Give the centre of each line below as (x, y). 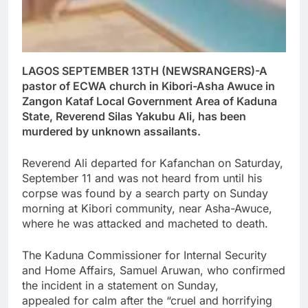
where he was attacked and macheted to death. (145, 224)
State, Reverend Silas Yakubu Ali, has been (134, 117)
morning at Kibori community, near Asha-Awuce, (147, 209)
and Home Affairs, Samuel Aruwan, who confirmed (154, 271)
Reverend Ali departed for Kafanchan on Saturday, (153, 163)
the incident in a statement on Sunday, (120, 286)
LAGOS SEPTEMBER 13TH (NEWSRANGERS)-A (145, 71)
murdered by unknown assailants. (111, 132)
